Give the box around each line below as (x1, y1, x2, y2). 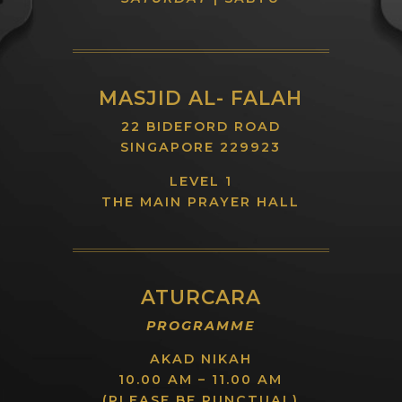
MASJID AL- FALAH (99, 86, 303, 110)
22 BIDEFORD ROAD (120, 118, 281, 135)
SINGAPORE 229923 (120, 139, 282, 156)
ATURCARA (140, 284, 261, 309)
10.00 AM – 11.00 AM (118, 371, 284, 389)
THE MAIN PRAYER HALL (101, 193, 301, 210)
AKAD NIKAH (149, 351, 252, 368)
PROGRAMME (145, 317, 256, 334)
